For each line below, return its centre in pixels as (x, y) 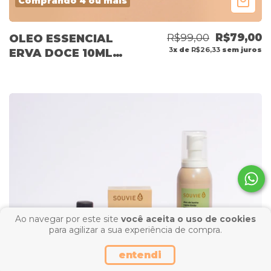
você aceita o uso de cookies (188, 219)
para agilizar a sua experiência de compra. (135, 230)
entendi (140, 255)
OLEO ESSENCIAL (61, 39)
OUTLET (34, 68)
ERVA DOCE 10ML (61, 54)
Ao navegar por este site (68, 219)
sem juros (241, 50)
